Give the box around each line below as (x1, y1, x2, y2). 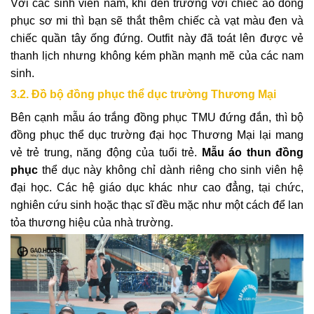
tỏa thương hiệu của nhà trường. (11, 216, 173, 228)
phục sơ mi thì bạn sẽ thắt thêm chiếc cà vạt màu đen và (11, 14, 303, 27)
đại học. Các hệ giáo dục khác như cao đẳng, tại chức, (11, 181, 303, 193)
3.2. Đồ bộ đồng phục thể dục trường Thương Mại (11, 88, 276, 100)
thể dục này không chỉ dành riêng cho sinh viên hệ (38, 163, 303, 176)
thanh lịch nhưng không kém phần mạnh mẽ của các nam (11, 49, 303, 62)
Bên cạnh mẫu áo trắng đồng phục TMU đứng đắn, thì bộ (11, 111, 303, 123)
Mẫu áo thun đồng (201, 146, 304, 158)
